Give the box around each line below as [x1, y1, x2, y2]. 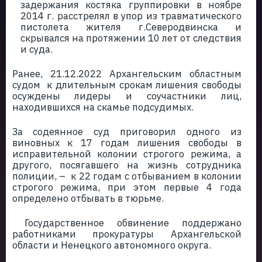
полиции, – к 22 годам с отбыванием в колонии [12, 170, 242, 182]
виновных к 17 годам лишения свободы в [12, 136, 242, 149]
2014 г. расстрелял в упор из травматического [20, 9, 242, 22]
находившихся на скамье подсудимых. [12, 101, 194, 113]
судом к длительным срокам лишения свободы [12, 78, 242, 91]
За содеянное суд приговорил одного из [12, 125, 242, 138]
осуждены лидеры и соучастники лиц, [12, 89, 242, 102]
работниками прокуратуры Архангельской [12, 227, 242, 240]
